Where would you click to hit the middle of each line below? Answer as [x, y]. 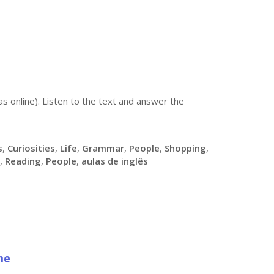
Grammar [103, 148]
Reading [23, 161]
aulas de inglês [115, 161]
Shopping [185, 148]
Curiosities [31, 148]
